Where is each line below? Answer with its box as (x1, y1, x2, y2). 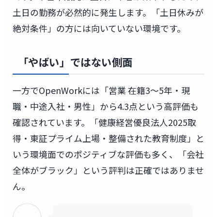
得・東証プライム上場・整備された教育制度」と (12, 131, 204, 144)
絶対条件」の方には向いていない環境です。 (12, 22, 186, 35)
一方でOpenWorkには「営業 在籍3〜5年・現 (12, 83, 190, 96)
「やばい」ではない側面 (17, 54, 133, 69)
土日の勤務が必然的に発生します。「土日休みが (12, 6, 203, 19)
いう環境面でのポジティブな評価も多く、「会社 (12, 147, 204, 160)
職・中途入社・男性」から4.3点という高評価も (12, 99, 199, 112)
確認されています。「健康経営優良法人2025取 (12, 115, 196, 128)
